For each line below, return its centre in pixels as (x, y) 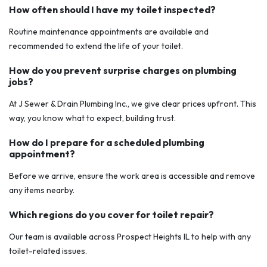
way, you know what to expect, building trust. (92, 118)
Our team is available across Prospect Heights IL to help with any (130, 237)
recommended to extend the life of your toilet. (96, 46)
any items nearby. (42, 190)
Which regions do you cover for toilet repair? (111, 215)
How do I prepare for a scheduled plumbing (107, 143)
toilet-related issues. (48, 251)
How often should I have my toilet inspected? (112, 10)
